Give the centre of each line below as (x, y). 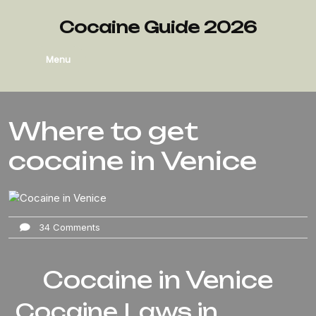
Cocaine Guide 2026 (158, 27)
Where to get (103, 131)
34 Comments (65, 227)
